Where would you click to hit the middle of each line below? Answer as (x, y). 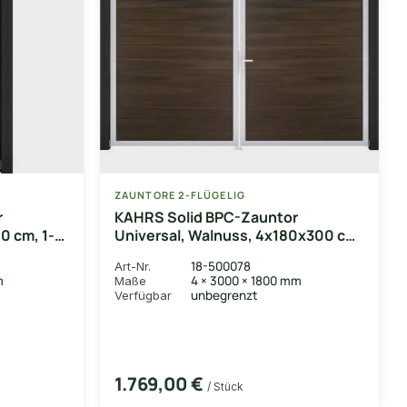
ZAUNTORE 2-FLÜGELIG (180, 194)
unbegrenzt (224, 295)
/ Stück (225, 386)
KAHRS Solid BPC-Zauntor (206, 217)
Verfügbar (143, 295)
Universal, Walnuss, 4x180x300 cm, (238, 235)
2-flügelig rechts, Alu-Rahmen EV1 (234, 253)
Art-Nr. (133, 266)
